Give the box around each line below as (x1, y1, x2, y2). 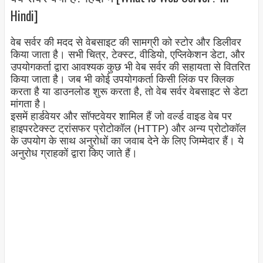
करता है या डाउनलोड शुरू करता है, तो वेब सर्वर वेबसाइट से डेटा (10, 86, 248, 98)
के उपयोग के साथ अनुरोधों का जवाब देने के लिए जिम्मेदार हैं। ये (10, 135, 244, 147)
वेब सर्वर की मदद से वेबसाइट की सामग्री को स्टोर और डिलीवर (10, 36, 241, 49)
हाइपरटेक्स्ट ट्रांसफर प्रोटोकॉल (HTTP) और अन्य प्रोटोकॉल (10, 123, 246, 135)
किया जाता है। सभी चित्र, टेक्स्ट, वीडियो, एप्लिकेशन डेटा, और (10, 49, 245, 61)
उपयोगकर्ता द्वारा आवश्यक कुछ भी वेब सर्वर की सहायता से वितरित (10, 61, 250, 73)
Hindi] (10, 5, 38, 25)
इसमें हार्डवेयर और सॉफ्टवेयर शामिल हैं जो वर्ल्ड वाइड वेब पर (10, 110, 232, 123)
